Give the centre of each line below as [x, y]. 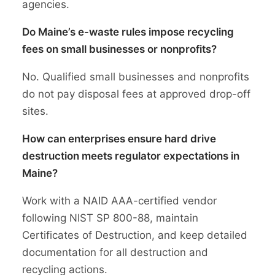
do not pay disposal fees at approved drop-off [136, 94]
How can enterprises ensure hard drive [119, 139]
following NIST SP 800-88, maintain [110, 218]
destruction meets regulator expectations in [131, 156]
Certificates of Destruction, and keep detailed [135, 235]
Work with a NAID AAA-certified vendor [119, 201]
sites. [35, 111]
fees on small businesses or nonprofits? [119, 49]
